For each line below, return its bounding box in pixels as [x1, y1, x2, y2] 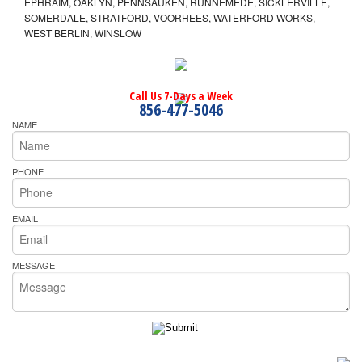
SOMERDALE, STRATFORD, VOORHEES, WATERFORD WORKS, [24, 11, 315, 25]
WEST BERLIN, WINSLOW [24, 26, 141, 40]
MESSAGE [12, 258, 55, 271]
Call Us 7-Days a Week [129, 88, 233, 104]
